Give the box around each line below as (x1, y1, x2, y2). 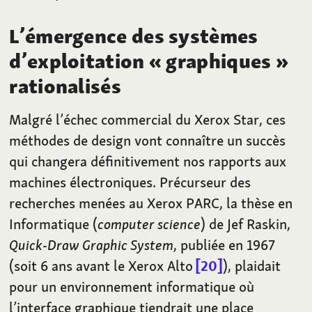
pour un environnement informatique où (9, 276, 255, 296)
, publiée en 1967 (173, 235, 276, 254)
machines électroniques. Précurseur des (9, 172, 251, 192)
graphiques (166, 47, 272, 75)
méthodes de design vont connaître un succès (9, 130, 286, 150)
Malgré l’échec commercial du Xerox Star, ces (9, 109, 286, 129)
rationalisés (9, 72, 121, 100)
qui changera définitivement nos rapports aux (9, 151, 287, 171)
